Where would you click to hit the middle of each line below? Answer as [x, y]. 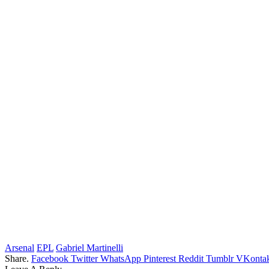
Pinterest [160, 258]
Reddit [191, 258]
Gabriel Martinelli [89, 247]
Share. [17, 258]
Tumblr [220, 258]
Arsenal [20, 247]
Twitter [84, 258]
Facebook [50, 258]
